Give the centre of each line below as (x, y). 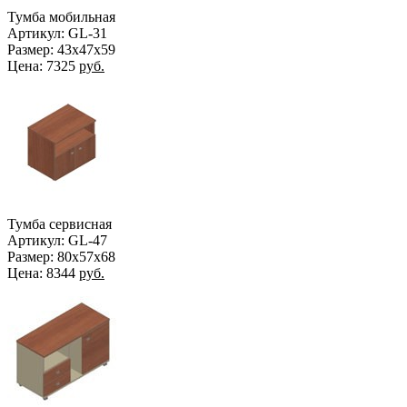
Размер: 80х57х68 (61, 256)
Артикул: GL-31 (57, 33)
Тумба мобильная (61, 16)
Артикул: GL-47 (57, 240)
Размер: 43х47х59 (61, 49)
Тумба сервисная (60, 223)
